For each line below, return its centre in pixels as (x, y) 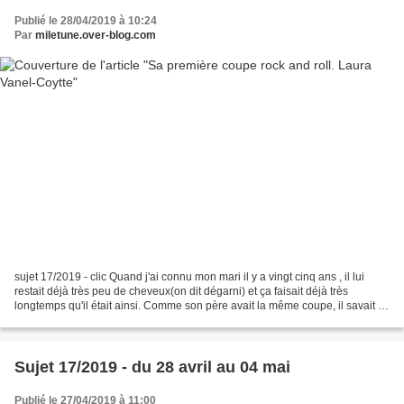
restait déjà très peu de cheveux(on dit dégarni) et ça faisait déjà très (181, 291)
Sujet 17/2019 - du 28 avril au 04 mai (152, 367)
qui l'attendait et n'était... (73, 320)
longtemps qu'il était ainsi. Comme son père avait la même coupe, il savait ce (202, 305)
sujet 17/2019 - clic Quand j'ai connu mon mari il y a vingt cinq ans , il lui (189, 276)
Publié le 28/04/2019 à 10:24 (86, 21)
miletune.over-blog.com (96, 36)
